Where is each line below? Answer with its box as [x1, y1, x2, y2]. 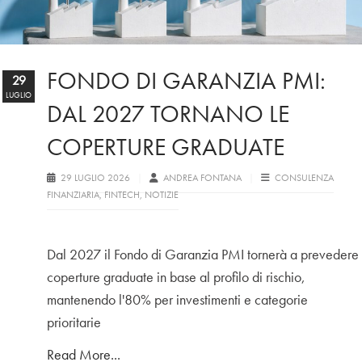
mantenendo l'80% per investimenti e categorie [47, 290, 308, 309]
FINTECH [104, 188, 140, 202]
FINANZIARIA [47, 188, 99, 202]
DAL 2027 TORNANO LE [47, 99, 289, 130]
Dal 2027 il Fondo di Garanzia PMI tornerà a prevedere [47, 245, 359, 264]
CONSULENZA [275, 171, 334, 185]
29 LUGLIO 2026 [58, 171, 133, 185]
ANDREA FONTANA [163, 171, 244, 185]
